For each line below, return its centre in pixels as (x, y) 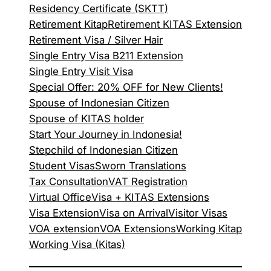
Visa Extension (64, 213)
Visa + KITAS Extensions (150, 198)
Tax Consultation (69, 182)
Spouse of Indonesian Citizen (99, 103)
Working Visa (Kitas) (77, 245)
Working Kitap (209, 229)
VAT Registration (148, 182)
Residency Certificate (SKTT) (99, 9)
